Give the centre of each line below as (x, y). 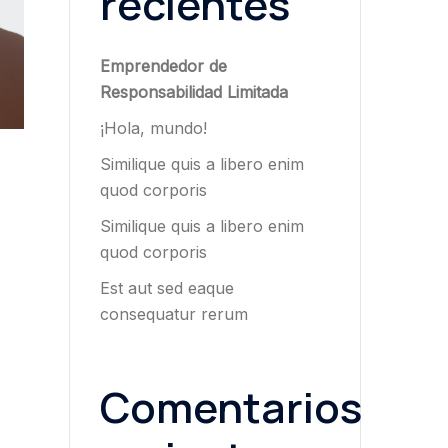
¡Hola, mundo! (153, 127)
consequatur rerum (173, 313)
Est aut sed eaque (166, 287)
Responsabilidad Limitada (193, 91)
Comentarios (230, 406)
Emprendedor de (163, 65)
